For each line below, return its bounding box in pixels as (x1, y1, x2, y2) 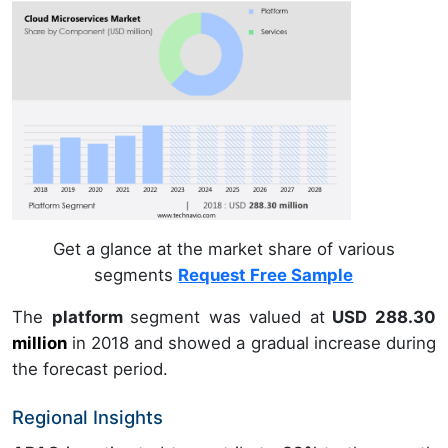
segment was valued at (130, 307, 325, 328)
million (12, 333, 67, 354)
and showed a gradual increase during (129, 333, 436, 354)
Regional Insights (12, 406, 163, 429)
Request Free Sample (178, 265, 354, 286)
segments (94, 265, 179, 286)
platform (51, 307, 131, 328)
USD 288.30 (324, 307, 436, 328)
